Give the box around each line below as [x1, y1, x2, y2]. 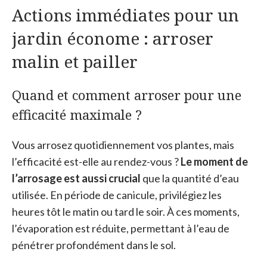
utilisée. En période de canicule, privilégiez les [12, 188, 222, 202]
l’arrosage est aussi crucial [12, 172, 141, 185]
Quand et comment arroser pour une [12, 86, 241, 104]
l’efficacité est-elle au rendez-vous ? [12, 155, 181, 169]
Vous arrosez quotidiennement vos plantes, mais [12, 138, 234, 152]
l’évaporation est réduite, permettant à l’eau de [12, 222, 229, 235]
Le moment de [181, 155, 248, 169]
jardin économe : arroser [12, 27, 213, 50]
